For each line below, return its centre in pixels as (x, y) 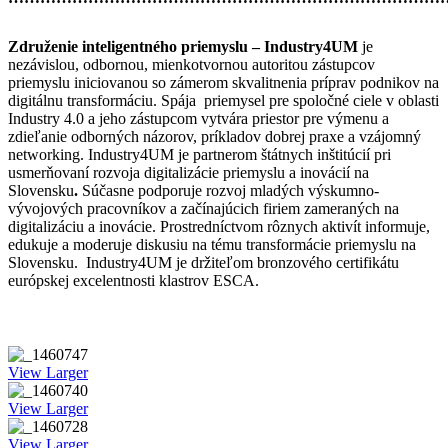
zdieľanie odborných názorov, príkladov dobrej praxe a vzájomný (214, 136)
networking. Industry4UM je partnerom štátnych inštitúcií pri (199, 154)
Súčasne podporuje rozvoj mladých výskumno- (230, 190)
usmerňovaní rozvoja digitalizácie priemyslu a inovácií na (188, 172)
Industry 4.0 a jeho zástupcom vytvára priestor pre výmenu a (198, 118)
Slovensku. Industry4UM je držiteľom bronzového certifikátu (203, 262)
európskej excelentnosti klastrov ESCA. (133, 280)
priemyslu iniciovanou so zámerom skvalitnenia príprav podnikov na (223, 82)
